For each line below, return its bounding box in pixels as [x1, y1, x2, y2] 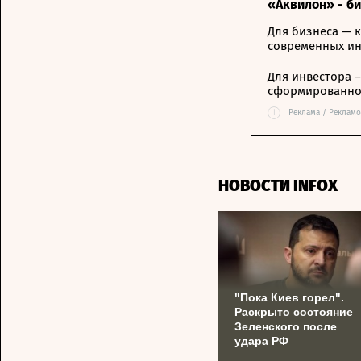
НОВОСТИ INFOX [218, 175, 338, 195]
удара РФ [234, 334, 288, 347]
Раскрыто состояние [234, 305, 353, 318]
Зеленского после [234, 319, 337, 333]
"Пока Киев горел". [234, 290, 344, 304]
